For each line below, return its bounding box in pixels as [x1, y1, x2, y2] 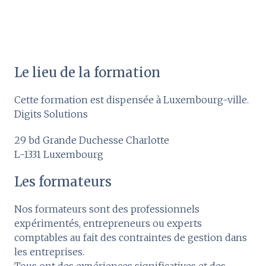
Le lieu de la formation [14, 64, 160, 81]
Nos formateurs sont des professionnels [14, 203, 199, 216]
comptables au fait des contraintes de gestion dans [14, 232, 247, 244]
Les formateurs [14, 173, 112, 191]
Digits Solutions [14, 108, 88, 121]
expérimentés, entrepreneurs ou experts [14, 217, 202, 230]
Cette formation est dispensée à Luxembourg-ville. [14, 94, 249, 106]
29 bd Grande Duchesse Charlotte [14, 134, 169, 147]
